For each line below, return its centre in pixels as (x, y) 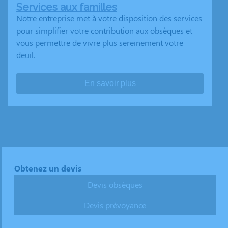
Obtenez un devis (48, 168)
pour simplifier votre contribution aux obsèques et (104, 30)
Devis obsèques (115, 184)
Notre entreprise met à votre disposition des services (109, 18)
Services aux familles (67, 7)
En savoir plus (110, 83)
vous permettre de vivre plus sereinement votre (100, 42)
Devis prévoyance (115, 205)
